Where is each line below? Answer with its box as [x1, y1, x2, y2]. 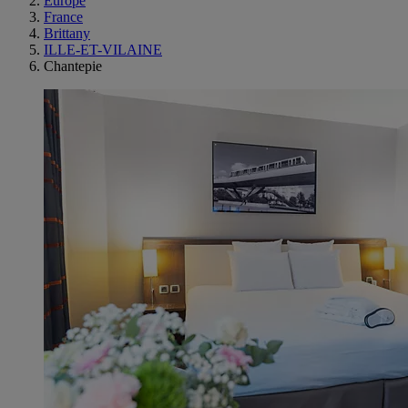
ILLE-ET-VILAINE [44, 42, 162, 57]
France [44, 9, 83, 25]
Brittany [44, 25, 90, 41]
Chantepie [44, 58, 102, 74]
